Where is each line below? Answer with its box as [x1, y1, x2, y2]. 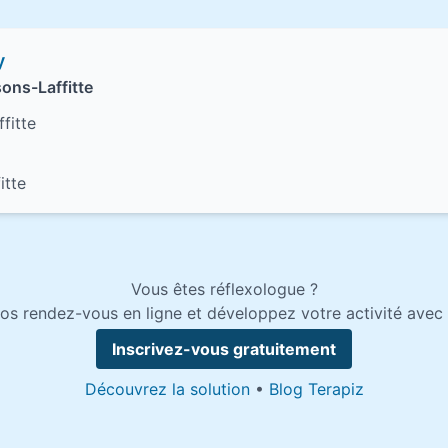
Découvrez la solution [84, 379, 250, 399]
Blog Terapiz [268, 379, 364, 399]
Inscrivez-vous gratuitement [112, 339, 336, 359]
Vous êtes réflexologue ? [130, 279, 318, 299]
